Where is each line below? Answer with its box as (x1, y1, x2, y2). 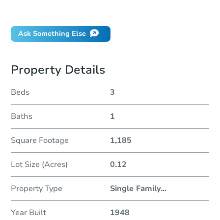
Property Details (11, 62, 105, 78)
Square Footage (11, 135, 69, 146)
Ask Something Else (18, 29, 86, 39)
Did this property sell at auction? (17, 5, 128, 15)
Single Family (110, 183, 161, 194)
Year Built (11, 207, 46, 219)
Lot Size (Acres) (11, 159, 68, 170)
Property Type (11, 183, 62, 194)
